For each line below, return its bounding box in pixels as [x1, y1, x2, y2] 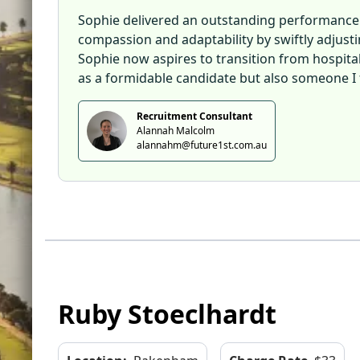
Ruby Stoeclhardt [58, 297, 276, 331]
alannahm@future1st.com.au [137, 138, 267, 152]
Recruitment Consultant [137, 109, 252, 123]
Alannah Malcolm [137, 124, 215, 137]
